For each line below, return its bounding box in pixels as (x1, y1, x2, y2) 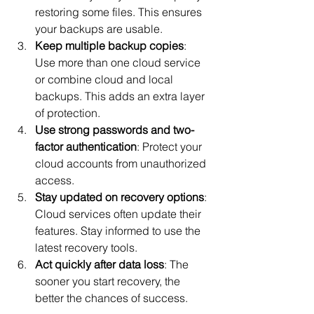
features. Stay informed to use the (35, 223, 203, 238)
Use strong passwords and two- (35, 122, 194, 137)
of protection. (35, 105, 100, 120)
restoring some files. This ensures (35, 4, 205, 19)
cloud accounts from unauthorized (35, 156, 209, 170)
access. (35, 172, 74, 187)
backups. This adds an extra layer (35, 88, 207, 103)
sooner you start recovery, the (35, 273, 183, 288)
